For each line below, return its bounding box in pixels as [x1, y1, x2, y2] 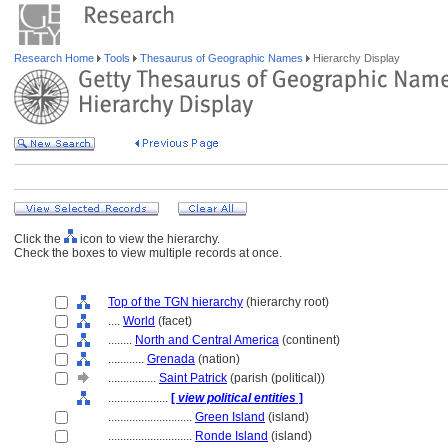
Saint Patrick [159, 371, 227, 385]
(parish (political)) [227, 371, 325, 385]
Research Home [14, 52, 97, 64]
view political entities [178, 391, 296, 405]
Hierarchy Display [310, 52, 400, 64]
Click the [14, 232, 64, 246]
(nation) [195, 352, 240, 366]
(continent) [279, 333, 340, 347]
